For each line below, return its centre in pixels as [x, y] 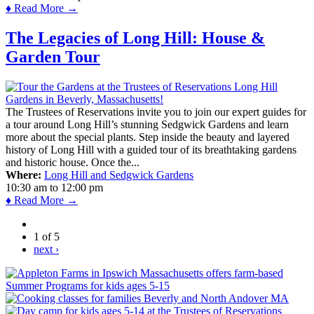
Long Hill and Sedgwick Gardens [119, 175]
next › [46, 249]
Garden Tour [53, 57]
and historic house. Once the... [73, 162]
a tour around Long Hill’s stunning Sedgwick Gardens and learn [147, 124]
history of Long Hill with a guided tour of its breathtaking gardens [151, 149]
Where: [23, 175]
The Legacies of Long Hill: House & [135, 38]
